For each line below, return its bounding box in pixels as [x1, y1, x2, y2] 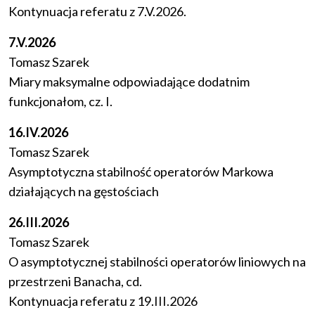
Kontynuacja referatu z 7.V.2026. [8, 4, 186, 20]
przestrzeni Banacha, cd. [8, 274, 142, 290]
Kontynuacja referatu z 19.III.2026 [8, 293, 198, 309]
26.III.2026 [8, 214, 69, 231]
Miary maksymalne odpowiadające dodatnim [8, 74, 250, 90]
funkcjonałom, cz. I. [8, 94, 112, 110]
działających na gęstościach [8, 184, 159, 200]
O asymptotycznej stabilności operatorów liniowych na [8, 254, 306, 270]
